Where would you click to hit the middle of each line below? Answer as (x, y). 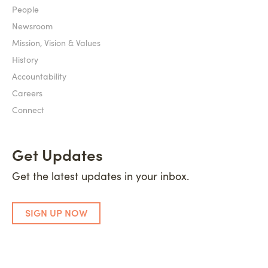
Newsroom (32, 26)
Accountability (39, 76)
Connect (28, 109)
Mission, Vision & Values (56, 42)
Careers (27, 93)
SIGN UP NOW (56, 212)
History (25, 59)
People (25, 9)
